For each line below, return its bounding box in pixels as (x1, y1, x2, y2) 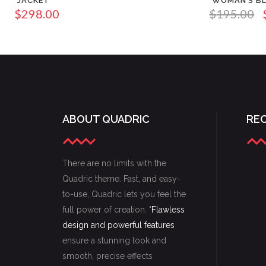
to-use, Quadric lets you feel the (62, 189, 186, 199)
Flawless (151, 205, 185, 215)
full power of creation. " (62, 205, 151, 215)
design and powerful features (62, 220, 175, 230)
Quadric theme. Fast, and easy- (62, 174, 180, 184)
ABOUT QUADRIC (62, 113, 150, 126)
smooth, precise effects (62, 251, 153, 261)
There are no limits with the (62, 159, 166, 169)
